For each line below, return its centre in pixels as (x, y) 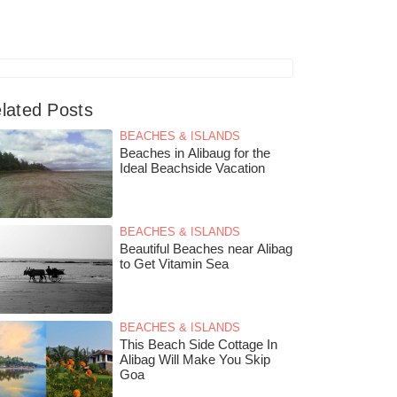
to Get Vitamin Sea (174, 264)
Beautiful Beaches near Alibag (206, 249)
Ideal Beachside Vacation (192, 168)
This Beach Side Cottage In (198, 344)
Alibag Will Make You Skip (195, 359)
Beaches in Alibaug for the (195, 153)
